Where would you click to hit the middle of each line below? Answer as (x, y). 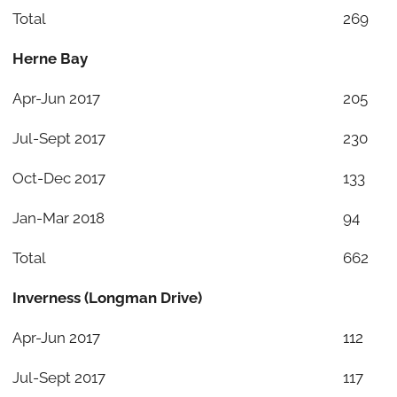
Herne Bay (50, 58)
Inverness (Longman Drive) (107, 297)
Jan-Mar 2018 (58, 218)
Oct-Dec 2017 (58, 178)
